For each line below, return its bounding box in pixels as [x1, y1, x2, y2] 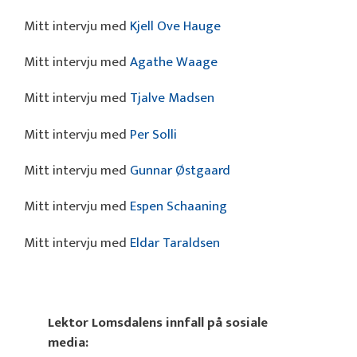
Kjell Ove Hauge [130, 14, 221, 37]
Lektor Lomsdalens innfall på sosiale [48, 312, 268, 335]
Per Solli [130, 123, 177, 146]
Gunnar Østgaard [130, 159, 230, 182]
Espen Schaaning [130, 195, 227, 218]
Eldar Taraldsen [130, 231, 220, 254]
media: [48, 331, 88, 355]
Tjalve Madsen [130, 87, 214, 110]
